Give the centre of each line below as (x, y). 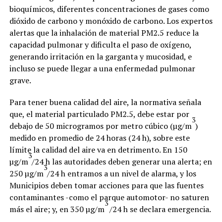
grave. (20, 80)
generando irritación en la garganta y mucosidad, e (100, 56)
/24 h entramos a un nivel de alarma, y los (121, 173)
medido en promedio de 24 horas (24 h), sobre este (99, 138)
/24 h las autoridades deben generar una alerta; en (122, 161)
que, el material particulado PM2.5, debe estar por (99, 114)
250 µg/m (26, 173)
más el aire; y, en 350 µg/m (57, 209)
